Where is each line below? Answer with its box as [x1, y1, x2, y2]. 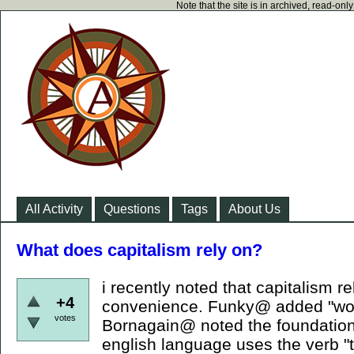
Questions [104, 202, 160, 216]
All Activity [25, 202, 83, 216]
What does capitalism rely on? [17, 240, 262, 260]
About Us [228, 202, 281, 216]
